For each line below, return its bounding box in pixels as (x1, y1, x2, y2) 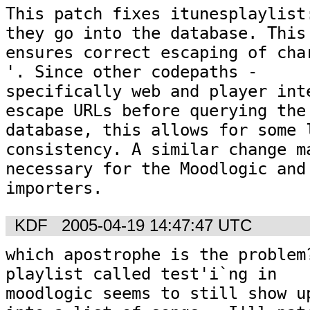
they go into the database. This (6, 23, 306, 43)
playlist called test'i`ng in (6, 264, 277, 284)
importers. (6, 178, 102, 198)
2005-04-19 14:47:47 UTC (62, 217, 252, 235)
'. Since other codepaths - (6, 62, 257, 82)
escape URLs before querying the (6, 100, 306, 120)
